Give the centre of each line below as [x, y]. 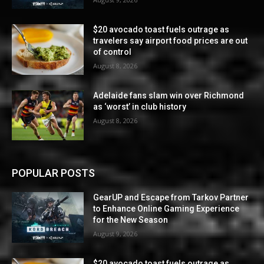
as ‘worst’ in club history [140, 106]
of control [113, 52]
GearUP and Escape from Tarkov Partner [171, 198]
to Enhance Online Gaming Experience [166, 209]
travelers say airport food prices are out [171, 41]
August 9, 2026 [115, 234]
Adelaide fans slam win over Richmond [169, 95]
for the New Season [131, 220]
